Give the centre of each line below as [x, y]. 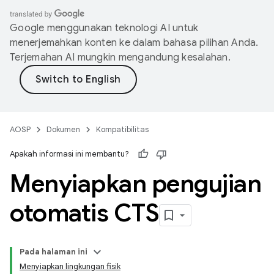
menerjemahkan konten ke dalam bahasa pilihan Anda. [134, 43]
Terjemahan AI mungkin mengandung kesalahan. [120, 57]
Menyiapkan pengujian [135, 183]
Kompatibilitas [122, 129]
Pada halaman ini [54, 252]
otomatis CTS [84, 213]
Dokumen [63, 129]
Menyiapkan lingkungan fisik [70, 266]
